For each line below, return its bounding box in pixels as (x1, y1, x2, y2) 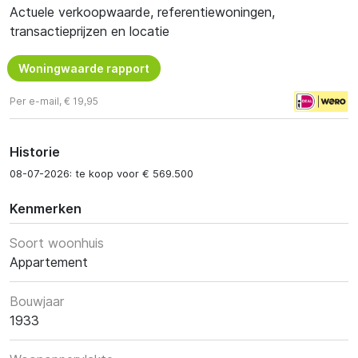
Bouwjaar (10, 293, 64, 309)
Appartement (10, 254, 88, 270)
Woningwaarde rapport (18, 62, 149, 75)
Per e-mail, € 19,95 (10, 95, 98, 107)
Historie (10, 144, 60, 160)
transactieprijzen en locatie (10, 23, 169, 39)
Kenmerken (10, 201, 82, 217)
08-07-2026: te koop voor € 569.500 (10, 167, 193, 180)
